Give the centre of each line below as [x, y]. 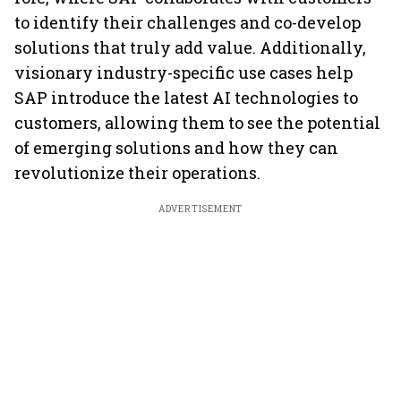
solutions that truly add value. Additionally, [190, 47]
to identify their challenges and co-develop [188, 22]
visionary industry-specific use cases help [183, 73]
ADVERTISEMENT [200, 209]
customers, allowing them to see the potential [197, 123]
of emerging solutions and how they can [176, 148]
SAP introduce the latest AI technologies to [186, 98]
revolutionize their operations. [137, 173]
